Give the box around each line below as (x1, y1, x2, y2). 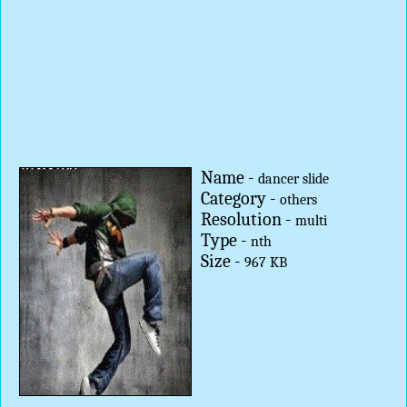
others (279, 192, 317, 208)
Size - (200, 251, 244, 272)
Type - (200, 230, 251, 251)
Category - (200, 188, 280, 209)
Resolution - (200, 209, 295, 230)
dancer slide (257, 171, 329, 187)
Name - (200, 167, 258, 188)
